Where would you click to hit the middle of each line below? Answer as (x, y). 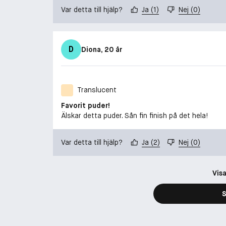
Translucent (97, 90)
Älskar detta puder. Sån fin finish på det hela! (134, 115)
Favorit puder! (86, 105)
